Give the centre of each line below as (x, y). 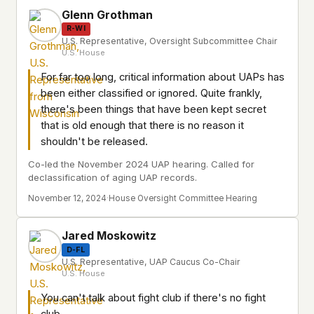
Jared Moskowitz (109, 236)
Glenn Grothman (107, 15)
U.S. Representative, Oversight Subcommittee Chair (170, 41)
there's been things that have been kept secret (153, 109)
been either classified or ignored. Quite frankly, (151, 93)
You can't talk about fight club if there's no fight (153, 298)
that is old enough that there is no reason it (142, 125)
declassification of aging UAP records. (112, 177)
